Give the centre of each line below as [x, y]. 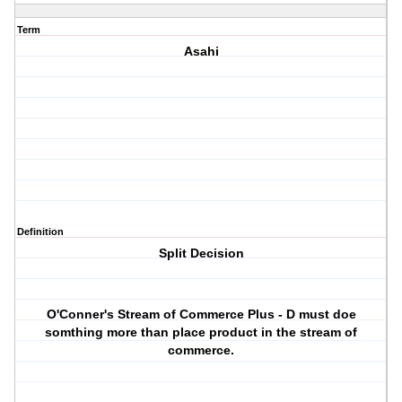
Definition [40, 232]
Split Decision [201, 253]
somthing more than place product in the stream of [201, 332]
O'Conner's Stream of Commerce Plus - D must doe [201, 315]
